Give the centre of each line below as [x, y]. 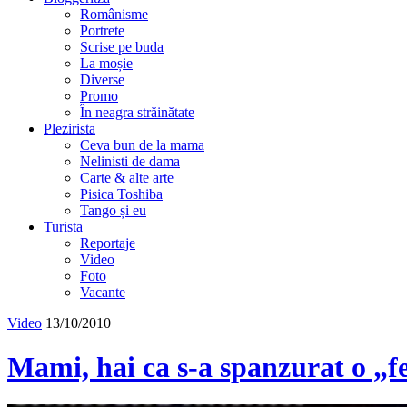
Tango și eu [113, 210]
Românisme [114, 14]
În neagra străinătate [137, 112]
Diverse [102, 79]
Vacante [103, 292]
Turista [63, 227]
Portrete [102, 30]
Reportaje [108, 243]
